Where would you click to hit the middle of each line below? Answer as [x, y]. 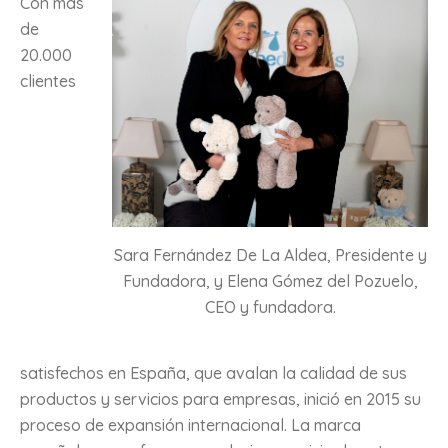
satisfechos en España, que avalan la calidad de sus [213, 372]
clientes [48, 80]
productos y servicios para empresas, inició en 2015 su [220, 398]
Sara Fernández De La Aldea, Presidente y [270, 254]
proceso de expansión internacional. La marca [190, 424]
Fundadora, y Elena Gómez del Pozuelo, [270, 280]
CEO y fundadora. [270, 306]
